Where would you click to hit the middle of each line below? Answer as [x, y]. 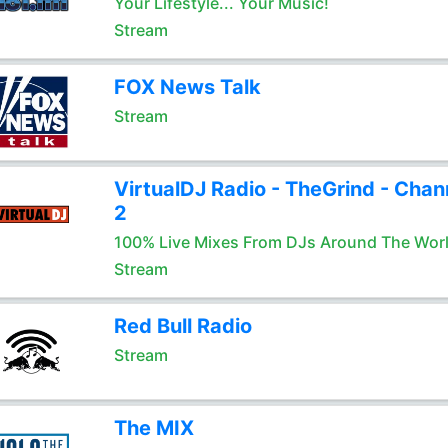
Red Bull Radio [182, 326]
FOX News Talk [187, 87]
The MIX [153, 428]
